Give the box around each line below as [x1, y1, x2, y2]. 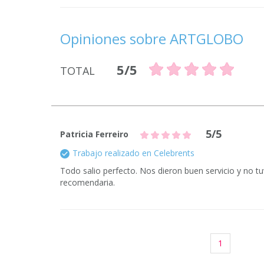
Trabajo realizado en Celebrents [72, 147, 194, 159]
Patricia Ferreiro [60, 128, 128, 140]
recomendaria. [60, 177, 115, 188]
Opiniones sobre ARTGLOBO [60, 29, 243, 48]
